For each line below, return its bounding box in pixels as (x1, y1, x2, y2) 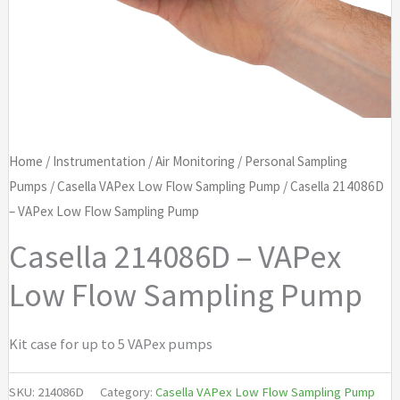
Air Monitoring (154, 153, 235, 171)
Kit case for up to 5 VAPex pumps (8, 335, 212, 354)
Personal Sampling (244, 153, 347, 171)
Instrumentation (52, 153, 146, 171)
